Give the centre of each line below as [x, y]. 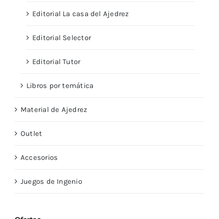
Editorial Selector [62, 38]
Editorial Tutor [56, 62]
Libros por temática [60, 86]
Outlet [32, 134]
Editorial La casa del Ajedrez [81, 14]
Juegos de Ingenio [51, 182]
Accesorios [39, 158]
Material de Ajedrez [54, 110]
